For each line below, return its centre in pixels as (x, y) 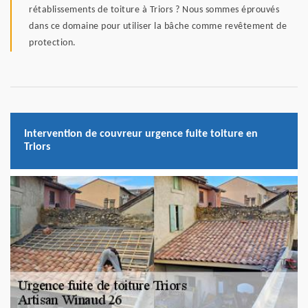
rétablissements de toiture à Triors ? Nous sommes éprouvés (154, 10)
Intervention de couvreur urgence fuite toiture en (141, 134)
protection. (53, 43)
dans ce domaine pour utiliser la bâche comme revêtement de (158, 27)
